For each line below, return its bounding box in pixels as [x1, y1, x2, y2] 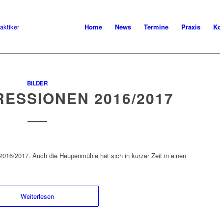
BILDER [27, 79, 48, 87]
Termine [143, 22, 168, 31]
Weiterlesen [21, 192, 55, 201]
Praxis [181, 22, 200, 31]
